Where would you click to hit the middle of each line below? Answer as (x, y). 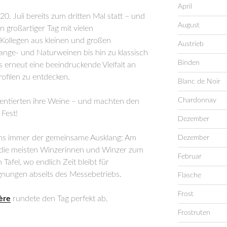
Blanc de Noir (199, 81)
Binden (188, 63)
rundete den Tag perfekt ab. (59, 199)
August (188, 25)
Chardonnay (197, 100)
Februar (190, 156)
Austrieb (191, 44)
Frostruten (194, 213)
